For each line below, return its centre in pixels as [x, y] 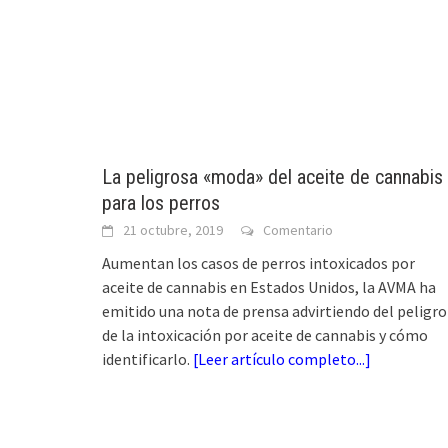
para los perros [161, 203]
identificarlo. [147, 359]
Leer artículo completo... [281, 359]
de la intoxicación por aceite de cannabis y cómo [265, 335]
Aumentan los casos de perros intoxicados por [258, 263]
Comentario [298, 230]
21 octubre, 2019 [173, 230]
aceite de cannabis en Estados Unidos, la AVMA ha [269, 287]
